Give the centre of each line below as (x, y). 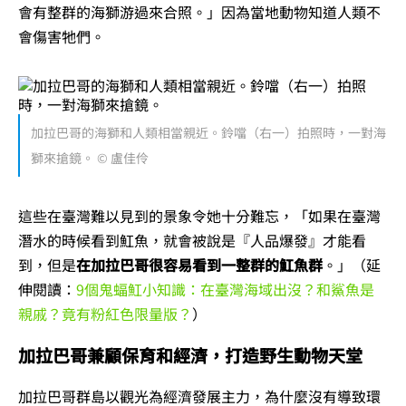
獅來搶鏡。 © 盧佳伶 (90, 158)
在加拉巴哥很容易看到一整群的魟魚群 (199, 264)
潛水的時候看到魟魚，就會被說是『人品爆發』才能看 (192, 240)
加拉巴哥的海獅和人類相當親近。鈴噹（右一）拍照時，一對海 (208, 133)
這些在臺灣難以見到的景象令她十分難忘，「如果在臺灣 (199, 215)
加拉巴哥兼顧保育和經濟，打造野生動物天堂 (190, 354)
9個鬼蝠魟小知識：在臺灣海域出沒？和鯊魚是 (225, 289)
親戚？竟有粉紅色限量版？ (105, 313)
